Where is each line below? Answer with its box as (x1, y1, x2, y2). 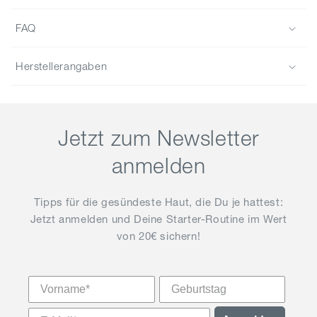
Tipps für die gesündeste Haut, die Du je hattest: (33, 195, 284, 209)
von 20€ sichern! (116, 229, 201, 243)
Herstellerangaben (16, 59, 108, 74)
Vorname (28, 275, 76, 288)
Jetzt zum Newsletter (57, 125, 259, 152)
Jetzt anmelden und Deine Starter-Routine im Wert (30, 212, 287, 226)
